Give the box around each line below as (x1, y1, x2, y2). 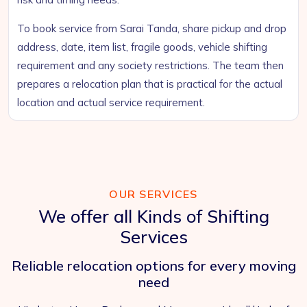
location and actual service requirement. (17, 96, 205, 109)
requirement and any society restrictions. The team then (17, 59, 284, 72)
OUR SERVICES (109, 187, 198, 201)
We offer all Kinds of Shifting (38, 206, 269, 227)
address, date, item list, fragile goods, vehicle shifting (17, 40, 267, 53)
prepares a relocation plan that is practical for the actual (17, 77, 282, 90)
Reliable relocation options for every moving (11, 257, 296, 274)
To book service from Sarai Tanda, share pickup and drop (17, 22, 286, 35)
